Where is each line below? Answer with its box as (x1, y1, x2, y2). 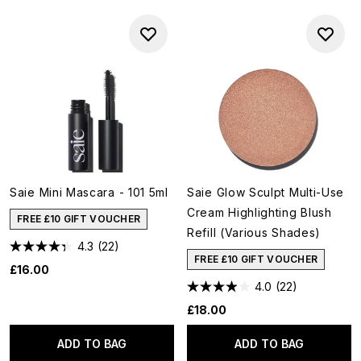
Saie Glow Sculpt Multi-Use (187, 185, 345, 199)
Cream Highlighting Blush (187, 205, 332, 219)
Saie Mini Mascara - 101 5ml (10, 185, 168, 199)
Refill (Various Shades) (187, 226, 322, 239)
